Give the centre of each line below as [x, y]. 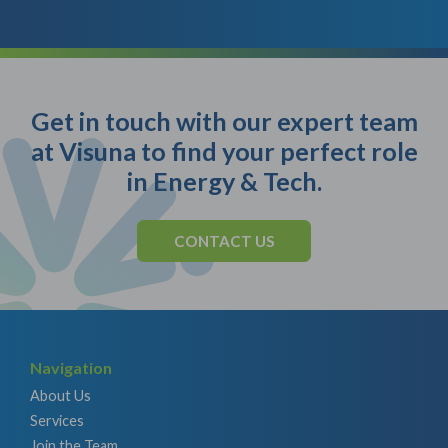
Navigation [71, 367]
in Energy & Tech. [224, 180]
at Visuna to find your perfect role [224, 150]
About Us [60, 395]
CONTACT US [224, 240]
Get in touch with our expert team [224, 120]
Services [57, 420]
